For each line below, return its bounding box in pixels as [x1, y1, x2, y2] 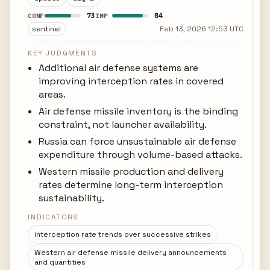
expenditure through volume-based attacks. [39, 148, 243, 161]
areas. [39, 88, 66, 101]
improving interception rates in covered [39, 75, 224, 87]
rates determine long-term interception [39, 178, 224, 191]
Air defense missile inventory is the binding [39, 105, 239, 118]
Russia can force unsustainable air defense [39, 135, 237, 148]
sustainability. [39, 192, 105, 204]
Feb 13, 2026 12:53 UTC [159, 24, 243, 34]
